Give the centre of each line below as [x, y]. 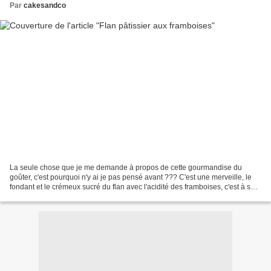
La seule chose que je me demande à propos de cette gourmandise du [126, 167]
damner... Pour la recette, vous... [62, 196]
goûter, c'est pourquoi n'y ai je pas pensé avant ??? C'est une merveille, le [131, 177]
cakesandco [45, 6]
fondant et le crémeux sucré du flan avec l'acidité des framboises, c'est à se [132, 187]
